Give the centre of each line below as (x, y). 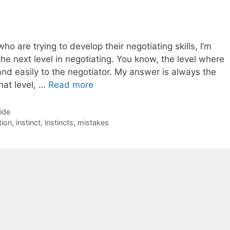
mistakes (93, 123)
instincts (59, 123)
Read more (71, 85)
